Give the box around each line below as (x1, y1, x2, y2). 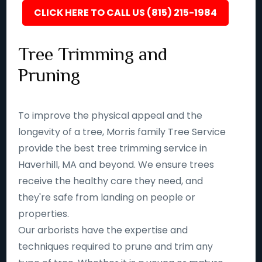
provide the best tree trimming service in (18, 142, 208, 155)
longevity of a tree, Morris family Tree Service (18, 125, 226, 139)
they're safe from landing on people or (18, 191, 196, 204)
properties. (18, 207, 70, 220)
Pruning (18, 64, 81, 85)
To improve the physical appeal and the (18, 109, 203, 122)
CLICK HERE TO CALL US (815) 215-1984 (33, 6, 217, 19)
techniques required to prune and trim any (18, 240, 213, 253)
